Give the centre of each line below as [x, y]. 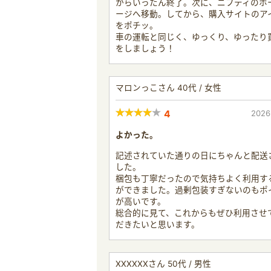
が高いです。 [141, 201]
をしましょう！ [145, 48]
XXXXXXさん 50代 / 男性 [163, 263]
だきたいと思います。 [158, 224]
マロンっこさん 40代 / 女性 [168, 87]
